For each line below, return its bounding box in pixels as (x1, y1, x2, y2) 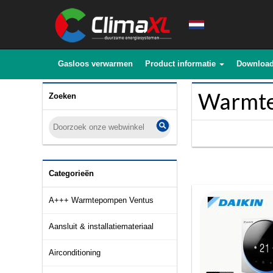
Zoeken (49, 91, 76, 101)
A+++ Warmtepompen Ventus (49, 196, 154, 205)
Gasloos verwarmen (58, 59, 133, 68)
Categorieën (49, 169, 94, 178)
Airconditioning (49, 248, 101, 257)
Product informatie (145, 59, 216, 68)
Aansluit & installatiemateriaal (49, 222, 154, 231)
